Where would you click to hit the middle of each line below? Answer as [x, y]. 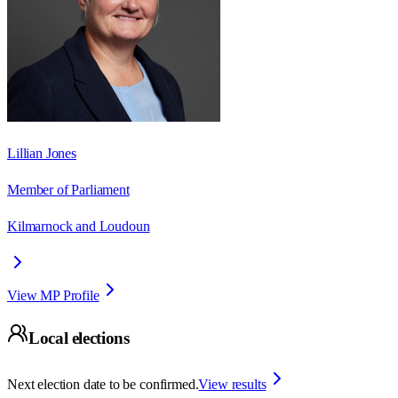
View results [232, 385]
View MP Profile [53, 295]
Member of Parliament [68, 189]
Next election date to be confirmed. [103, 385]
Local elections [79, 338]
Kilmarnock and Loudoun [79, 226]
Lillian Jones [42, 153]
